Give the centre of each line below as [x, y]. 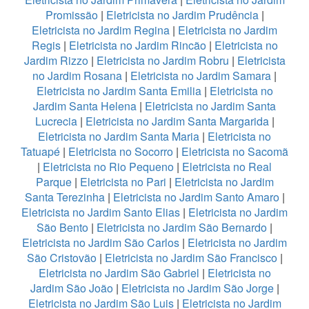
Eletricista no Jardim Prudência [182, 14]
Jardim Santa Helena [85, 106]
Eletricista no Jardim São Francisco [191, 257]
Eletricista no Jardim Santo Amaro [196, 197]
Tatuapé [40, 151]
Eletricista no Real [227, 166]
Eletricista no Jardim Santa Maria [119, 136]
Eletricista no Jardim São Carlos [101, 242]
